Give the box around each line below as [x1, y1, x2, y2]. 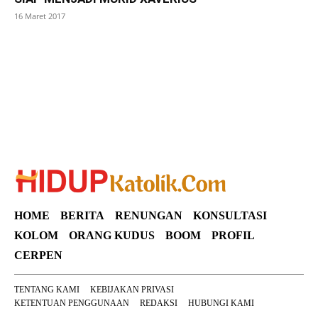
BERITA [60, 209, 104, 221]
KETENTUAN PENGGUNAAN [14, 298, 129, 308]
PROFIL [212, 229, 255, 241]
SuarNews [14, 45, 62, 60]
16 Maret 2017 [14, 11, 65, 22]
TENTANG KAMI [14, 285, 79, 295]
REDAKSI [140, 298, 177, 308]
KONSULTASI [193, 209, 267, 221]
